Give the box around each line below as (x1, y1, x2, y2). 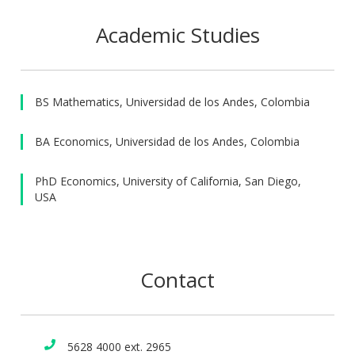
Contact (140, 265, 215, 295)
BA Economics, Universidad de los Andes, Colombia (35, 134, 300, 150)
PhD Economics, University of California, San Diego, (35, 174, 302, 189)
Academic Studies (95, 21, 260, 50)
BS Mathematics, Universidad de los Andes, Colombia (35, 94, 311, 110)
